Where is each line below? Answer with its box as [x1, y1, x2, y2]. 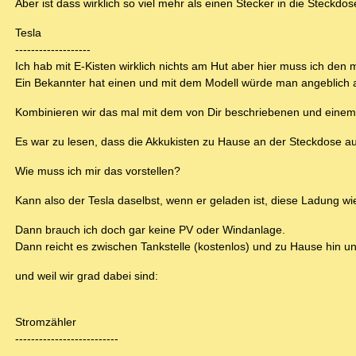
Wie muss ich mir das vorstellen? [15, 164, 180, 178]
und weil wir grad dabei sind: [15, 269, 158, 283]
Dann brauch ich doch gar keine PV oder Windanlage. [15, 223, 285, 237]
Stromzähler [15, 315, 76, 329]
